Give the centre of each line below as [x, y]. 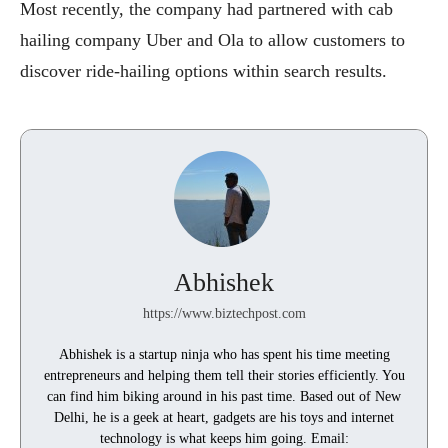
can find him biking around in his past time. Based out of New [224, 396]
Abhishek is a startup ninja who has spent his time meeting [224, 354]
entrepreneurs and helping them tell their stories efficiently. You [224, 375]
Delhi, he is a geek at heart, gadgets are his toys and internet [224, 417]
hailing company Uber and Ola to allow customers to [212, 39]
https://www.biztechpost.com [224, 313]
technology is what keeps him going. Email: [224, 438]
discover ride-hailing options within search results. [203, 70]
